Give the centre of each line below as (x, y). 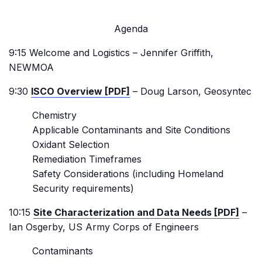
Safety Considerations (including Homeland (128, 174)
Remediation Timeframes (87, 159)
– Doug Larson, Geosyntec (191, 91)
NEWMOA (31, 67)
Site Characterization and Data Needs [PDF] (136, 212)
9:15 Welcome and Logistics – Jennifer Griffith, (111, 53)
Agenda (131, 29)
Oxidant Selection (71, 144)
